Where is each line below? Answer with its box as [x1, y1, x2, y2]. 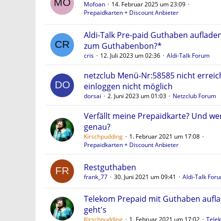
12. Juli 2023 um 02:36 [100, 51, 160, 60]
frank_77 [84, 172, 108, 181]
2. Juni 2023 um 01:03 [108, 92, 166, 100]
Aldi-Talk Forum [167, 51, 210, 60]
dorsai [84, 92, 101, 100]
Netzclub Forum [173, 92, 216, 100]
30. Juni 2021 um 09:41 [114, 172, 176, 181]
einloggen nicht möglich [84, 81, 173, 92]
